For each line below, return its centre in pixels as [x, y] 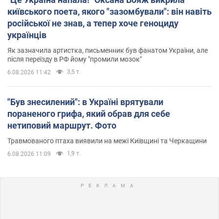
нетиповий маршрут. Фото [62, 125]
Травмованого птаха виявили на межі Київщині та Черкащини [107, 141]
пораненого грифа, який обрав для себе [89, 113]
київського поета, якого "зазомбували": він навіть [109, 11]
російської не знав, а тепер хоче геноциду [93, 23]
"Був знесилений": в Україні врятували [85, 102]
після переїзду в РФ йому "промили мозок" [75, 59]
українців [27, 35]
